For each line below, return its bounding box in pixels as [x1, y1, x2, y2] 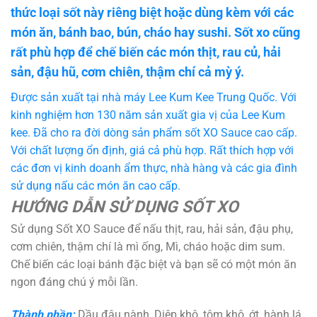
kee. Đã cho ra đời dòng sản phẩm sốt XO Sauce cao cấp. [11, 126, 297, 140]
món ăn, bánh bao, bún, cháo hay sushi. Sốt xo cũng [11, 25, 300, 40]
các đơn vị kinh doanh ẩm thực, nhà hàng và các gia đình [11, 161, 297, 175]
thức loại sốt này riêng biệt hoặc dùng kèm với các [11, 5, 294, 21]
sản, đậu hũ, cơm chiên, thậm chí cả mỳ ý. [11, 64, 244, 80]
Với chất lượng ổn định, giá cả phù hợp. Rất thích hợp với [11, 144, 294, 158]
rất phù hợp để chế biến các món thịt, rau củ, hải [11, 45, 281, 60]
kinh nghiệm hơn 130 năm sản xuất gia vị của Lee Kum [11, 108, 285, 122]
